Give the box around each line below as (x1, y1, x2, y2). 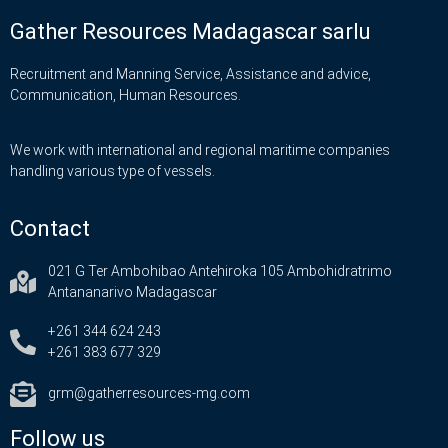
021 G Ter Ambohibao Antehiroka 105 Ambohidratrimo (47, 262, 392, 279)
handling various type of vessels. (10, 163, 215, 180)
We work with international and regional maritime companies (10, 142, 390, 159)
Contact (10, 215, 90, 241)
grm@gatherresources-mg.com (47, 385, 250, 402)
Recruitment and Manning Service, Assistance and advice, (10, 66, 374, 83)
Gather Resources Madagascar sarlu (10, 19, 371, 45)
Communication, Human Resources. (10, 87, 241, 104)
